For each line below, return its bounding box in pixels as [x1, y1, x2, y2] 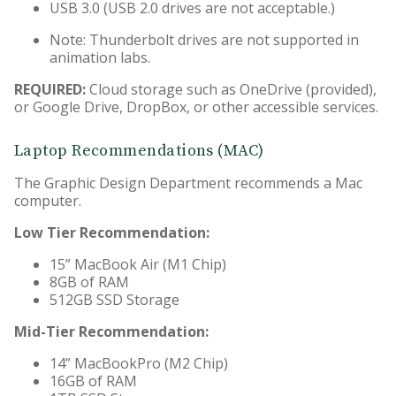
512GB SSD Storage [49, 290, 179, 310]
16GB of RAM [49, 371, 137, 392]
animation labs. [49, 48, 150, 68]
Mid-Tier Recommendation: [14, 322, 209, 342]
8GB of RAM [49, 272, 129, 293]
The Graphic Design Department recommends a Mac [14, 173, 362, 194]
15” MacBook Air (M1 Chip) [49, 255, 226, 275]
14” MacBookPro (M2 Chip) [49, 354, 228, 374]
